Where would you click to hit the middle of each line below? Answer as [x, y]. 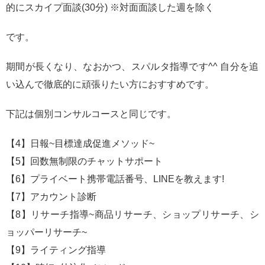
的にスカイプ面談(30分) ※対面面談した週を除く [110, 8]
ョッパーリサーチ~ [46, 232]
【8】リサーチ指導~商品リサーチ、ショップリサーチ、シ [132, 215]
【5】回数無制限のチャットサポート [84, 161]
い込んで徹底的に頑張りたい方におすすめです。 [110, 85]
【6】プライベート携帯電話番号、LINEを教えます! [115, 179]
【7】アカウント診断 [51, 197]
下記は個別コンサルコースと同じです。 [91, 114]
